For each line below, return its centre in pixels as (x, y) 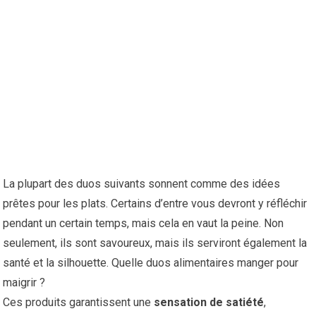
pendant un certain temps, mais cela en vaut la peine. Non (144, 223)
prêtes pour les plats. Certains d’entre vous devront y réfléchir (155, 203)
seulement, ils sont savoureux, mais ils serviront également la (155, 243)
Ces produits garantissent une (79, 302)
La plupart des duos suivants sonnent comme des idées (142, 184)
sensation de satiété (209, 302)
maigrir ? (24, 282)
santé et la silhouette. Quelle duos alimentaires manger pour (151, 263)
